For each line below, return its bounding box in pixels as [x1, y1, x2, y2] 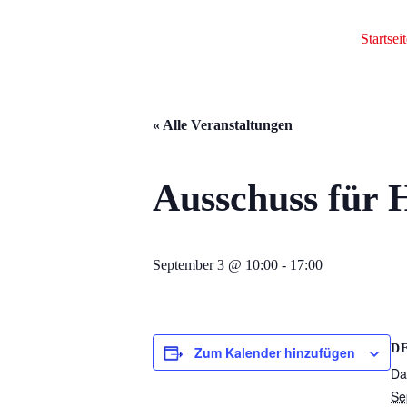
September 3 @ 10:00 [153, 257, 278, 273]
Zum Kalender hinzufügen [194, 343, 355, 362]
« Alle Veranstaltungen [153, 117, 293, 133]
